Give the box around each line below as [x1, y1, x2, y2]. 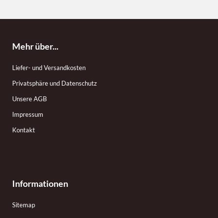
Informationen [12, 178, 68, 189]
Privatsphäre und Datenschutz [12, 79, 97, 88]
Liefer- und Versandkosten [12, 64, 86, 72]
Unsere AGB [12, 95, 47, 103]
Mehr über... [12, 41, 58, 52]
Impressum [12, 110, 43, 119]
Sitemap [12, 201, 35, 209]
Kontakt [12, 126, 35, 134]
